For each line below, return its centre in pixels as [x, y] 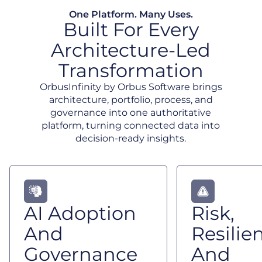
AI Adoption [80, 213]
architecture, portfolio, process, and [131, 100]
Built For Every [131, 30]
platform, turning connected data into [131, 125]
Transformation [131, 70]
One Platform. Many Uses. [131, 14]
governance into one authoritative [131, 113]
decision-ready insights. [131, 138]
